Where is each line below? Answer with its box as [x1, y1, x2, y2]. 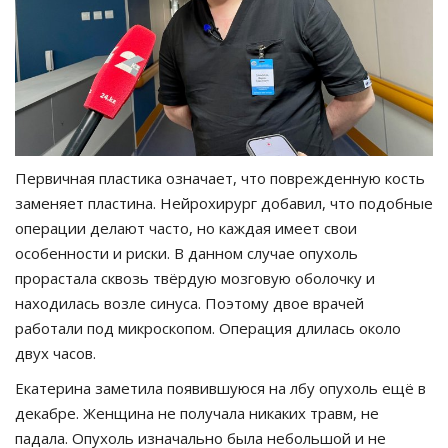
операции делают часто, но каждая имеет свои [15, 217, 357, 238]
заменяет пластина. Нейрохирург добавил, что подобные [15, 192, 433, 213]
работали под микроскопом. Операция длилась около [15, 317, 401, 338]
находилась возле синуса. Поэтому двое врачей [15, 292, 364, 313]
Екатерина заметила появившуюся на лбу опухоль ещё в [15, 377, 426, 398]
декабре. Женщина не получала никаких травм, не [15, 402, 379, 423]
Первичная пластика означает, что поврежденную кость [15, 167, 425, 188]
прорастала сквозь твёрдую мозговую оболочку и [15, 267, 375, 288]
